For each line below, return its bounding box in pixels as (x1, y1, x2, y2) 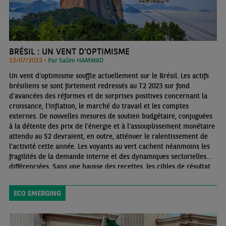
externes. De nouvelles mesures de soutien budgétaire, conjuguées (9, 111, 212, 121)
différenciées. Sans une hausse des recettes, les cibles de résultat (9, 161, 210, 171)
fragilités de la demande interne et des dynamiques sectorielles (9, 151, 206, 161)
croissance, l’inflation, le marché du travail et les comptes (9, 101, 189, 110)
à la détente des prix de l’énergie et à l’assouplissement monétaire (9, 121, 215, 131)
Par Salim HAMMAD (47, 55, 103, 64)
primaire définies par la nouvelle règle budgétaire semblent (9, 172, 194, 181)
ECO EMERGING (13, 188, 61, 198)
